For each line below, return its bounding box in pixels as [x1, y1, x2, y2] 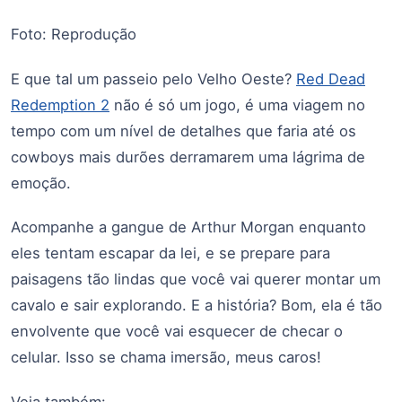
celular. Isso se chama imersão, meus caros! [11, 348, 321, 367]
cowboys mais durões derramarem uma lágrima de [11, 147, 365, 166]
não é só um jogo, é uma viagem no [109, 95, 365, 114]
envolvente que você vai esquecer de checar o [11, 322, 343, 341]
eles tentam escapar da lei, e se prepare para [11, 244, 330, 263]
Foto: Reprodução [11, 24, 136, 43]
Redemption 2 [11, 95, 109, 114]
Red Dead [296, 69, 365, 88]
